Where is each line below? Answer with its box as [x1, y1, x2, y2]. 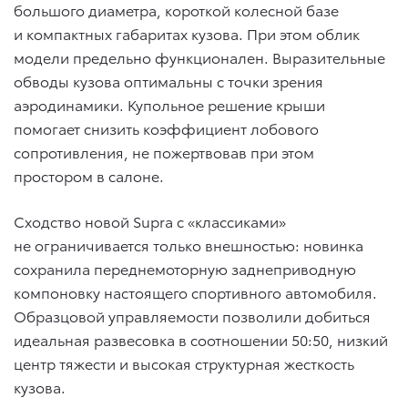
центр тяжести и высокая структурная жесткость [14, 352, 354, 373]
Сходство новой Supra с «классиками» [14, 209, 286, 231]
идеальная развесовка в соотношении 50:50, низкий [14, 328, 388, 350]
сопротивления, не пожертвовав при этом [14, 140, 314, 162]
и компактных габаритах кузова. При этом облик [14, 22, 360, 44]
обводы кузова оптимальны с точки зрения [14, 69, 323, 91]
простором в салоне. [14, 164, 164, 186]
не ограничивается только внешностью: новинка [14, 233, 363, 255]
